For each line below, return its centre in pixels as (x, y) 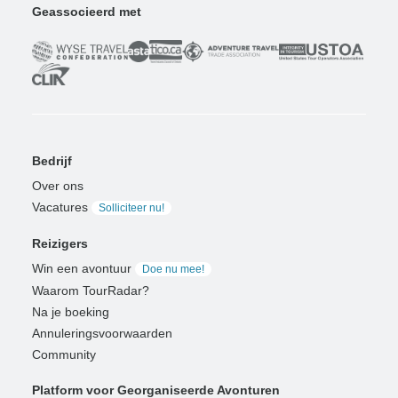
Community (64, 354)
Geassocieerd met (87, 12)
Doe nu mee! (173, 269)
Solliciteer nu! (131, 207)
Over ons (58, 185)
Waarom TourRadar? (91, 290)
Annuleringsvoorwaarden (102, 333)
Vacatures (60, 207)
